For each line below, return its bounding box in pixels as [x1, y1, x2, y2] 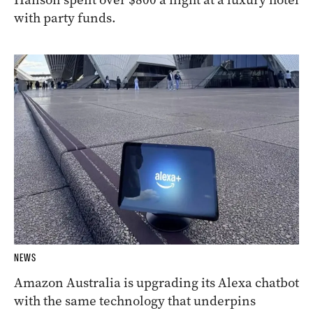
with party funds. [14, 9, 116, 27]
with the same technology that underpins [14, 292, 256, 310]
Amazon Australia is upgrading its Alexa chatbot [14, 274, 299, 292]
